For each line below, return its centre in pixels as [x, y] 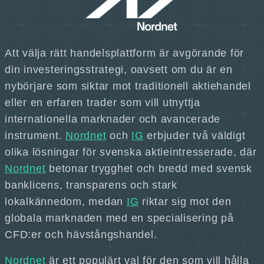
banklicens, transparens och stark [91, 185]
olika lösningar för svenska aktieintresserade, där [131, 152]
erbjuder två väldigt [194, 136]
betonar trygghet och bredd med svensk [149, 169]
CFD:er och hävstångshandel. [81, 235]
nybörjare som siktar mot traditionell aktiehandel [128, 86]
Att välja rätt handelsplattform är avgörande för [124, 53]
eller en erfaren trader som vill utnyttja [103, 103]
